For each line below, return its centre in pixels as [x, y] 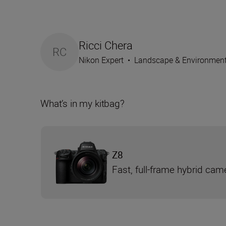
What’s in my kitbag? [82, 104]
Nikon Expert [101, 60]
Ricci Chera [106, 45]
